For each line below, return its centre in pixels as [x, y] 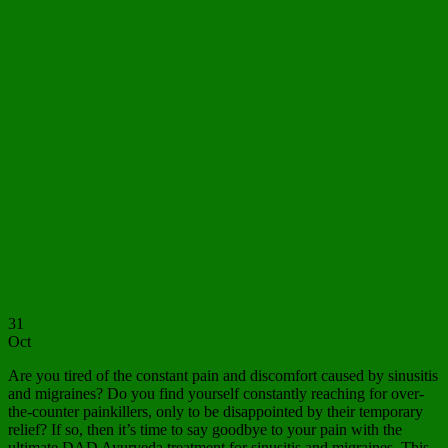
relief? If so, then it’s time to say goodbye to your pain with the [205, 430]
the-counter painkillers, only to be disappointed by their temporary [215, 412]
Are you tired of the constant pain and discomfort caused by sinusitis [223, 376]
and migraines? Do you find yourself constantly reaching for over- [216, 394]
